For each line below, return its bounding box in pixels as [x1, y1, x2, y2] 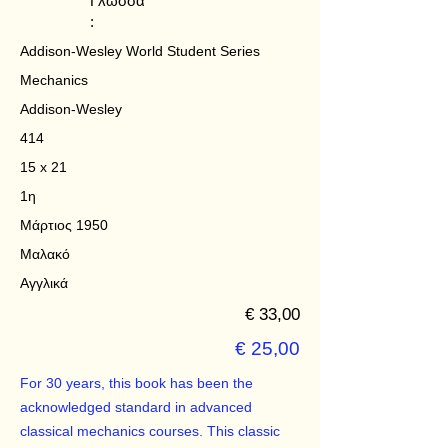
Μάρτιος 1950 [20, 217, 108, 233]
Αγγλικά [20, 275, 68, 291]
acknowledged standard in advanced [20, 400, 252, 415]
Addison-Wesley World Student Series [20, 43, 260, 59]
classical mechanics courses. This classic [20, 424, 280, 439]
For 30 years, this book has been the [20, 376, 253, 391]
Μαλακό [20, 246, 70, 262]
